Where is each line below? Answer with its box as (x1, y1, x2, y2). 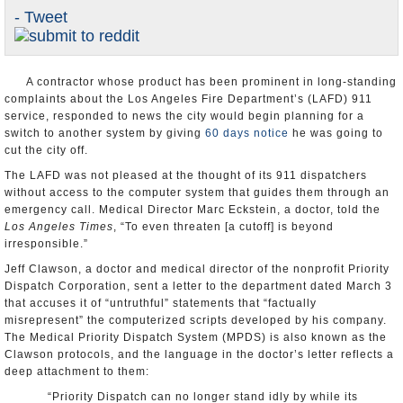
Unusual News (13, 51, 88, 65)
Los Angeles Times (4, 220, 113, 233)
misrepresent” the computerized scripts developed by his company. (4, 314, 387, 327)
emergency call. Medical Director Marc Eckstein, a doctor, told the (4, 203, 381, 216)
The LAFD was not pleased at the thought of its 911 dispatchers (4, 169, 367, 182)
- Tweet (14, 8, 67, 26)
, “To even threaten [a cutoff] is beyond (113, 220, 334, 233)
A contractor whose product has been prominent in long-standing (26, 76, 397, 88)
